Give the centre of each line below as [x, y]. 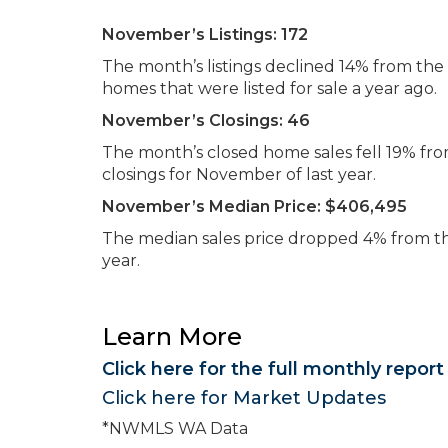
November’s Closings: [192, 120]
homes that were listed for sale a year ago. [269, 88]
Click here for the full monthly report [273, 368]
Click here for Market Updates [244, 397]
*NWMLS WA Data [175, 428]
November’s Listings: [189, 34]
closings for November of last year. [239, 174]
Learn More [172, 336]
